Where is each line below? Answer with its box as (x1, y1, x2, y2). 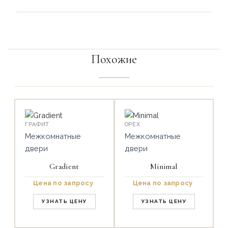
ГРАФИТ (25, 121, 50, 128)
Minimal (150, 162, 178, 172)
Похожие (91, 52, 137, 67)
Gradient (49, 162, 79, 172)
